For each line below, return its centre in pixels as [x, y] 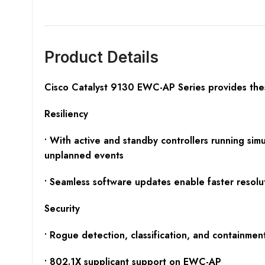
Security [62, 209]
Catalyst [89, 88]
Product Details [101, 57]
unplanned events [84, 156]
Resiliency [66, 114]
